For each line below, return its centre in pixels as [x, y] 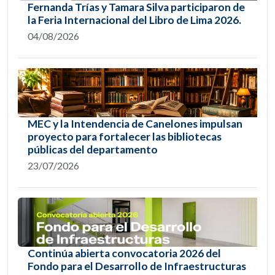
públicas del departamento [93, 149]
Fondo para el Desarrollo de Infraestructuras [137, 266]
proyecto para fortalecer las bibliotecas [125, 136]
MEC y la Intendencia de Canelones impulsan [135, 123]
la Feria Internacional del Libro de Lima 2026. [134, 20]
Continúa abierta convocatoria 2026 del [124, 253]
